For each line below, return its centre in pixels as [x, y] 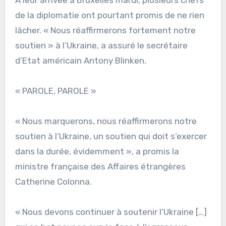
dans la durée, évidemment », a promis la [97, 152]
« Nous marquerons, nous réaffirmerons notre [106, 121]
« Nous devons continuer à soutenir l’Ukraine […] [111, 212]
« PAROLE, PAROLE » [55, 91]
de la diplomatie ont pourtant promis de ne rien [109, 15]
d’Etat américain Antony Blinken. [80, 61]
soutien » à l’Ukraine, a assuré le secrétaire [101, 46]
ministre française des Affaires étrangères [100, 167]
